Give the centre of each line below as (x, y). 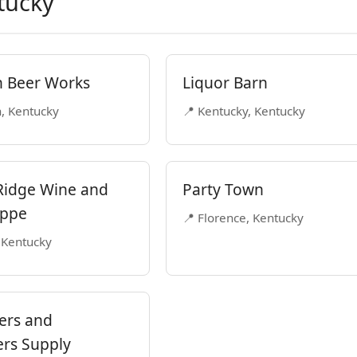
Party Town (223, 189)
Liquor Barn (225, 82)
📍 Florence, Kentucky (243, 218)
